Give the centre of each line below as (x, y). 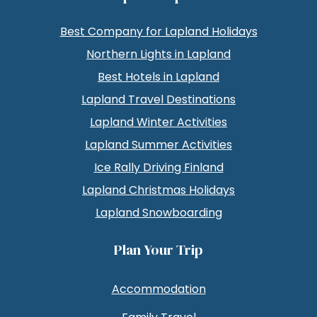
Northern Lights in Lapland (158, 54)
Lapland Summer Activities (158, 144)
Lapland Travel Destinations (158, 99)
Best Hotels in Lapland (158, 76)
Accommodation (158, 289)
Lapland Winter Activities (158, 122)
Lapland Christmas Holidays (158, 190)
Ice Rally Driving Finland (158, 167)
